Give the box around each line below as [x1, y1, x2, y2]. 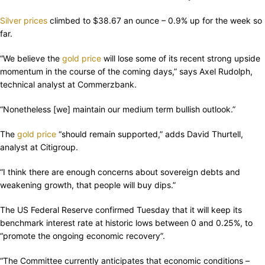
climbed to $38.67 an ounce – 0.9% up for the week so [47, 15, 262, 26]
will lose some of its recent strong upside [101, 53, 260, 64]
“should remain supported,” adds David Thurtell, [56, 129, 243, 140]
